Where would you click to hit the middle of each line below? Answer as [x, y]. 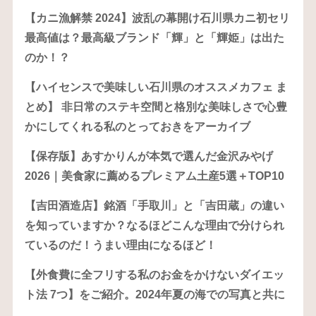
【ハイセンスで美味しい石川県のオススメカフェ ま [156, 87]
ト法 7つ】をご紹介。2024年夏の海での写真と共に [154, 294]
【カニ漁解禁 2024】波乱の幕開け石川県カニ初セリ [157, 18]
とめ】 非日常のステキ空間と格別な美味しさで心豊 [156, 107]
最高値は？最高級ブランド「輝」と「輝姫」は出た [154, 37]
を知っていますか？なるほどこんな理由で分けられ [154, 225]
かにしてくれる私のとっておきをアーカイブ [137, 126]
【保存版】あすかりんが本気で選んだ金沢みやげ [148, 156]
